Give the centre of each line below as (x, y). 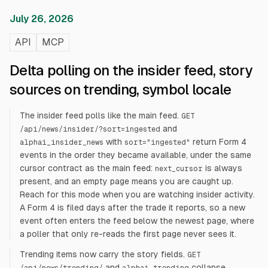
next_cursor (179, 169)
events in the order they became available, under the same (135, 155)
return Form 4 (220, 142)
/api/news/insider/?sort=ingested (90, 129)
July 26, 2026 (42, 19)
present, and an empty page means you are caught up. (127, 181)
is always (223, 168)
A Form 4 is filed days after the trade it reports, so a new (133, 208)
